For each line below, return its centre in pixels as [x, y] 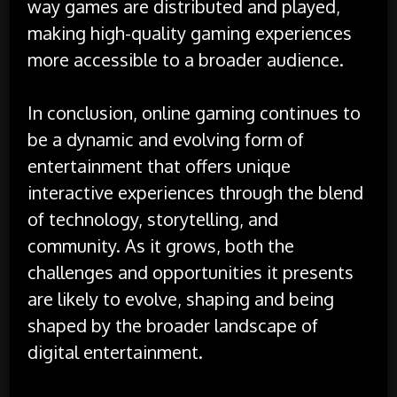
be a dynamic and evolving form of [166, 139]
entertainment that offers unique [160, 165]
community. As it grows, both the [161, 245]
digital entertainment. [116, 351]
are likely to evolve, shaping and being [181, 298]
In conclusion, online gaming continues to [195, 112]
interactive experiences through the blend [196, 192]
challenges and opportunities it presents [191, 272]
